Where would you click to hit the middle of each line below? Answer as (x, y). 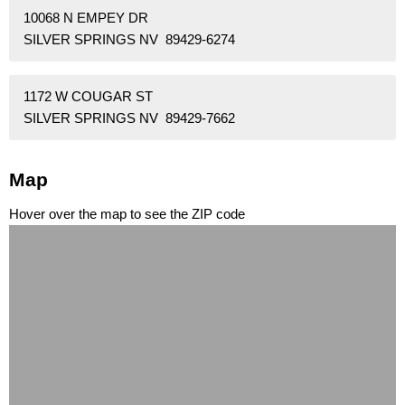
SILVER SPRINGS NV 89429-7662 (129, 118)
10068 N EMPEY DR (86, 18)
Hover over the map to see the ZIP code (127, 214)
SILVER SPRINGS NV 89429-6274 (129, 40)
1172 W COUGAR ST (88, 97)
